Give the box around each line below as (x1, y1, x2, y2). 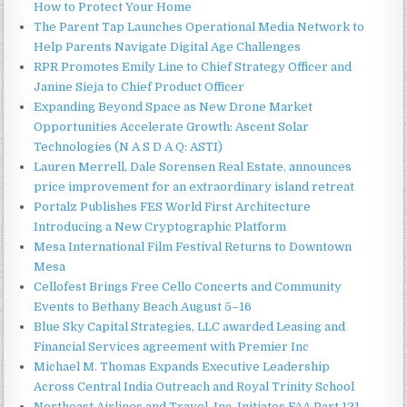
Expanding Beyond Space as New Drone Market (34, 100, 313, 114)
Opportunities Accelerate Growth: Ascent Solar (34, 120, 310, 134)
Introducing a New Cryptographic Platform (34, 220, 287, 234)
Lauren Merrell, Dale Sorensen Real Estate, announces (34, 160, 352, 174)
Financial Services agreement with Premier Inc (34, 340, 310, 354)
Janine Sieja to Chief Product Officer (34, 80, 245, 94)
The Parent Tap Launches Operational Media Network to (34, 20, 365, 35)
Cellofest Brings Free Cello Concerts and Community (34, 280, 342, 294)
